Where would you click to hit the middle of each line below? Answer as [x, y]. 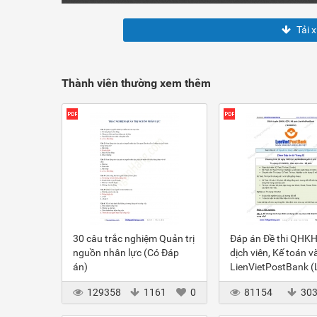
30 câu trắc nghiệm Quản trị [134, 238]
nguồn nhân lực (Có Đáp [126, 253]
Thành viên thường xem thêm [136, 83]
